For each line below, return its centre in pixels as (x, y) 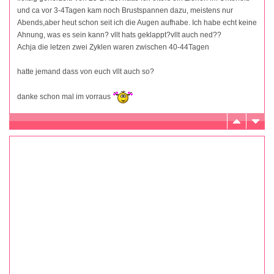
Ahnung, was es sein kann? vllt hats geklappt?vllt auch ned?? (119, 35)
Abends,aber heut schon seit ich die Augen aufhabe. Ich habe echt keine (137, 22)
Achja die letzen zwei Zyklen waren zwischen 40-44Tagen (113, 47)
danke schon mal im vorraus (65, 96)
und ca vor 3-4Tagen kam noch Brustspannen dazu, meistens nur (125, 10)
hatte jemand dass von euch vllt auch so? (86, 71)
